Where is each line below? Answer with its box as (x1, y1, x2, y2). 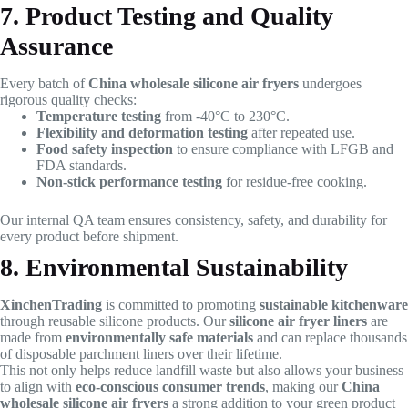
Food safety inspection (36, 141, 173, 158)
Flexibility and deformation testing (36, 125, 248, 141)
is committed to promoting (102, 297, 260, 313)
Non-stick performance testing (36, 174, 222, 190)
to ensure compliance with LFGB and (173, 141, 393, 158)
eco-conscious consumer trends (76, 379, 265, 395)
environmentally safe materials (66, 330, 253, 346)
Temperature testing (36, 108, 161, 125)
